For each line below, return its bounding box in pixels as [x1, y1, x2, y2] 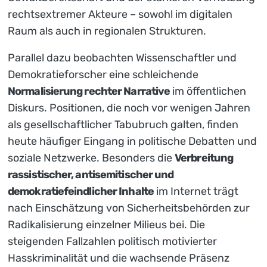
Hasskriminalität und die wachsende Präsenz [8, 251, 229, 265]
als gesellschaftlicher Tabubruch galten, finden [8, 117, 238, 131]
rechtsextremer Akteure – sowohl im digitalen [8, 7, 232, 21]
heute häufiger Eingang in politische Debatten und [8, 134, 257, 148]
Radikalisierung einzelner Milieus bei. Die [8, 218, 205, 231]
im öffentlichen [170, 84, 247, 98]
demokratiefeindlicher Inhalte [8, 184, 154, 198]
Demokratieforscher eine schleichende [8, 67, 198, 81]
